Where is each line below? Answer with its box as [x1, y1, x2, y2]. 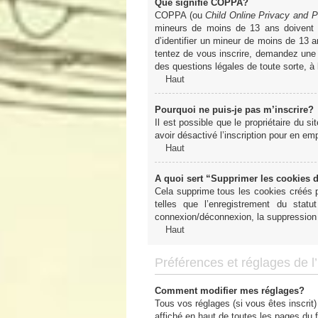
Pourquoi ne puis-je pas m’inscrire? [155, 104, 314, 116]
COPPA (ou [155, 9, 206, 21]
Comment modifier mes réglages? [155, 285, 305, 296]
